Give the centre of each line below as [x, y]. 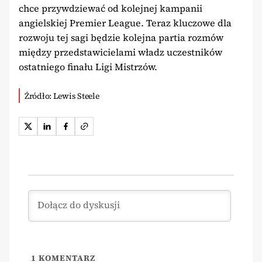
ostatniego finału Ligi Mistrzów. [88, 66]
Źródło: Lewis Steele [62, 96]
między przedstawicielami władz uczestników [120, 52]
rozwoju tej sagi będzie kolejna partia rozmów [121, 37]
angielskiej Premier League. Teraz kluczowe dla [125, 23]
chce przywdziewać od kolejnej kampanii [111, 8]
